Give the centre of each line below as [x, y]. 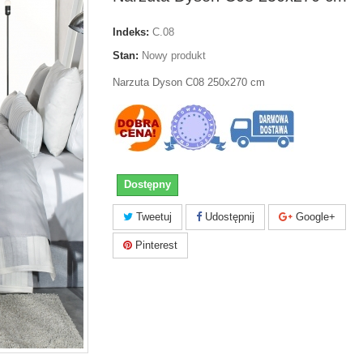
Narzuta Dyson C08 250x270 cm [189, 83]
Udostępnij [228, 217]
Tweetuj [152, 217]
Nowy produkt [174, 56]
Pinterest [155, 246]
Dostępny [147, 185]
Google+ [314, 217]
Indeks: [131, 32]
